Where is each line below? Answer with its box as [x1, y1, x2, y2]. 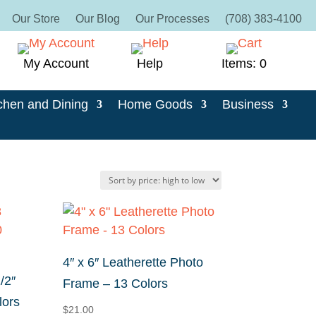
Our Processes [135, 13, 209, 25]
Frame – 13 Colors [63, 276, 169, 291]
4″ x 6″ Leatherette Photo [63, 255, 204, 269]
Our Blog [75, 13, 120, 25]
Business [221, 97, 274, 112]
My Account [23, 56, 90, 71]
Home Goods [117, 97, 193, 112]
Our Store [11, 13, 60, 25]
